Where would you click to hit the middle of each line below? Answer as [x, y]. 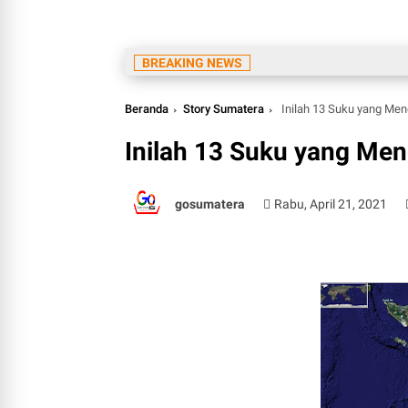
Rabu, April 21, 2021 [331, 204]
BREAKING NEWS [192, 63]
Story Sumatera [224, 109]
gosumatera [210, 204]
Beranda [147, 109]
